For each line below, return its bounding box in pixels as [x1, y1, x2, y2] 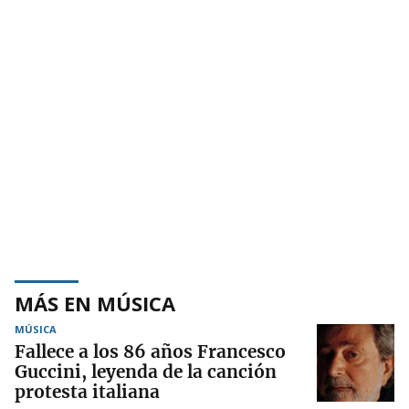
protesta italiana [15, 380, 160, 403]
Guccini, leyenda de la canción [15, 360, 277, 383]
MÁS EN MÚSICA [15, 288, 175, 317]
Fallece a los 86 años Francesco [15, 340, 286, 362]
